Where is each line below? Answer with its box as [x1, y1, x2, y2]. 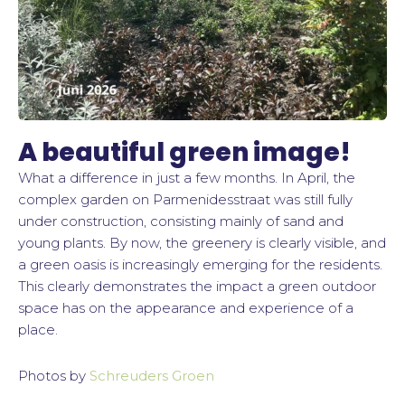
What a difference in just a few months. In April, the [18, 169, 355, 187]
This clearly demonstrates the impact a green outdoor [18, 278, 376, 296]
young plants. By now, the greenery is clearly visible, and [18, 234, 386, 252]
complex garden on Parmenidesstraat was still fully [18, 191, 353, 209]
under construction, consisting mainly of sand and [18, 212, 344, 231]
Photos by [18, 366, 89, 384]
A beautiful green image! [18, 135, 351, 171]
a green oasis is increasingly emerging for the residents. [18, 256, 382, 274]
